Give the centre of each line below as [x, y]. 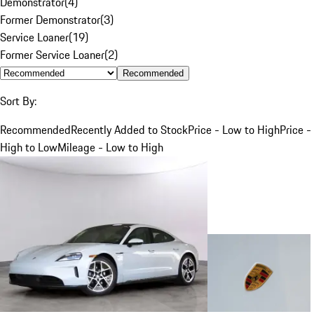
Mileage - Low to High [110, 147]
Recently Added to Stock [129, 129]
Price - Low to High [234, 129]
